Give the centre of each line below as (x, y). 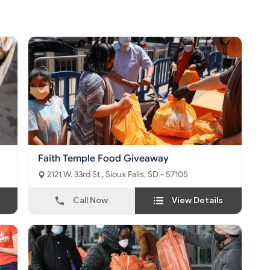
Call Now (90, 201)
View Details (197, 201)
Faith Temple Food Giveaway (103, 159)
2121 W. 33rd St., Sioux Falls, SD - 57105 (147, 175)
